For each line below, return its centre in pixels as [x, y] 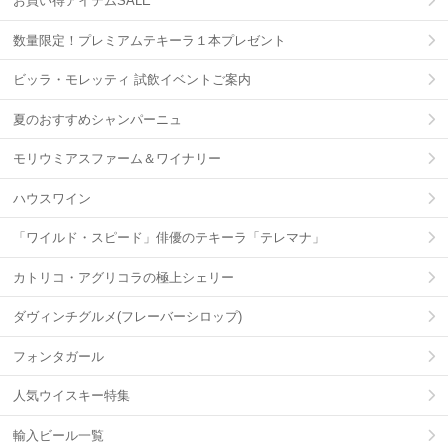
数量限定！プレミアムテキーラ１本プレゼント [149, 40]
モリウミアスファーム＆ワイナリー [117, 159]
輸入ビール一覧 [58, 435]
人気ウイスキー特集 [71, 396]
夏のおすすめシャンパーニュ [97, 119]
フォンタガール [58, 356]
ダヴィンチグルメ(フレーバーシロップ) [127, 317]
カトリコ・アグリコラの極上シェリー [123, 277]
